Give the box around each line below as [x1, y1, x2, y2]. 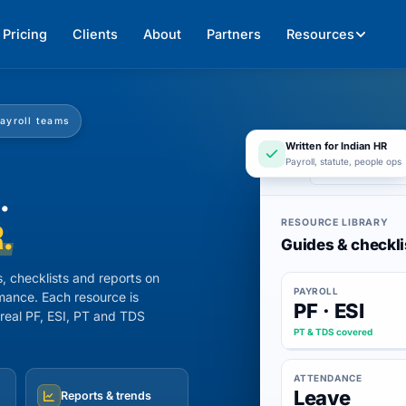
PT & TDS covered [294, 326, 373, 337]
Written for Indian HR [285, 140, 388, 152]
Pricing [3, 25, 48, 42]
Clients [72, 25, 119, 42]
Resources [286, 25, 355, 42]
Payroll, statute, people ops [285, 156, 402, 167]
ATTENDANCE [294, 372, 362, 383]
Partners [207, 25, 262, 42]
